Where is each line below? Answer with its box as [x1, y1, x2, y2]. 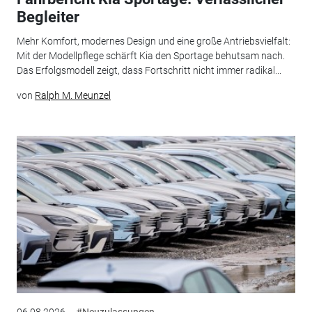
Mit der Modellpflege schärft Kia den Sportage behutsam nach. [16, 49, 285, 61]
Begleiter [16, 8, 79, 26]
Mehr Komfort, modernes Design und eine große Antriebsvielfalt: [16, 35, 290, 47]
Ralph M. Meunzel [34, 89, 111, 101]
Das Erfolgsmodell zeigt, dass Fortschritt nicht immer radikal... [16, 64, 281, 76]
